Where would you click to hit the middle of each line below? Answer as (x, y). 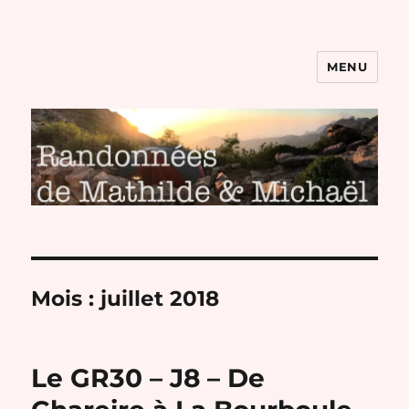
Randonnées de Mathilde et (185, 80)
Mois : (66, 298)
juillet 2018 (160, 298)
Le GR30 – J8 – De (148, 378)
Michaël (75, 105)
